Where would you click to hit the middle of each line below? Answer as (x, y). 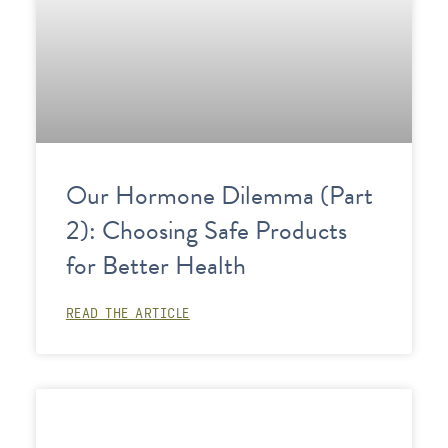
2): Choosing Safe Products (206, 231)
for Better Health (155, 266)
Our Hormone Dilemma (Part (219, 196)
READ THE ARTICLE (127, 312)
